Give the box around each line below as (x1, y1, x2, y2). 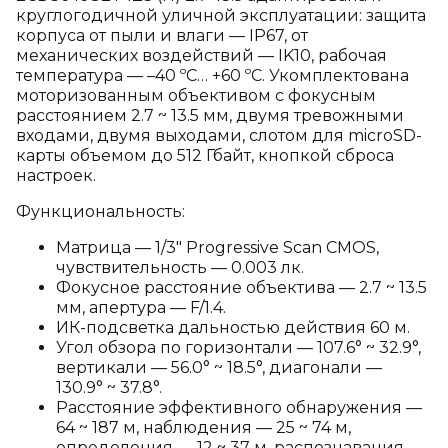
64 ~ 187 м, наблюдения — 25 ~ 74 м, (56, 418, 351, 437)
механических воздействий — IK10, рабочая (16, 46, 387, 65)
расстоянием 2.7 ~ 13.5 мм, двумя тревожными (16, 106, 404, 125)
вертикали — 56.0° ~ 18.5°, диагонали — (56, 358, 382, 377)
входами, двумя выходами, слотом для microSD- (16, 126, 422, 145)
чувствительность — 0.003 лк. (56, 258, 304, 277)
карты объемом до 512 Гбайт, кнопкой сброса (16, 146, 394, 165)
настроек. (16, 166, 96, 185)
